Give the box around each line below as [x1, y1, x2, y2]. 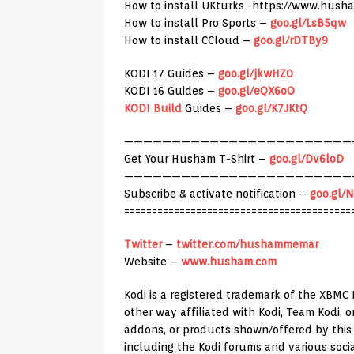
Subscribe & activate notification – [124, 187, 310, 201]
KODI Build [124, 102, 182, 115]
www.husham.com [181, 255, 277, 269]
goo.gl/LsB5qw [270, 17, 346, 30]
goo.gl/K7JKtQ [235, 102, 307, 115]
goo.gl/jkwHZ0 [218, 67, 293, 81]
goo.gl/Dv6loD [269, 153, 344, 166]
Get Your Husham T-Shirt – [124, 153, 269, 166]
